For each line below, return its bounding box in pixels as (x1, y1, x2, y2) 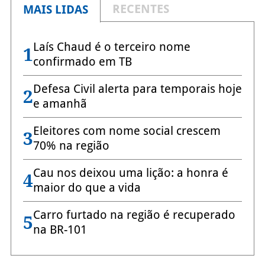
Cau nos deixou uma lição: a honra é (33, 166, 228, 180)
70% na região (33, 138, 109, 153)
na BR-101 (33, 222, 87, 237)
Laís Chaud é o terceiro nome (33, 40, 190, 54)
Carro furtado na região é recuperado (33, 208, 235, 222)
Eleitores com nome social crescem (33, 124, 221, 138)
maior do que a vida (33, 180, 141, 195)
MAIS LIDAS (22, 2, 88, 17)
